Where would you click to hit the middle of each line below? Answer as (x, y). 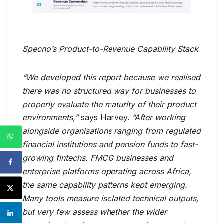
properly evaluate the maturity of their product (109, 104)
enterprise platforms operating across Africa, (107, 171)
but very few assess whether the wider (95, 212)
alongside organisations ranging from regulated (111, 131)
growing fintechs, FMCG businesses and (98, 158)
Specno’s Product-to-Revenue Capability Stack (110, 49)
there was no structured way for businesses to (109, 91)
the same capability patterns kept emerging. (105, 185)
